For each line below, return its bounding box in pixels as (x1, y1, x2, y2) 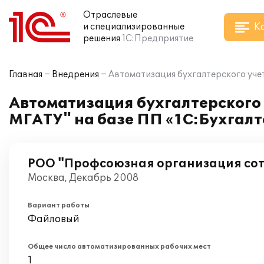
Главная (9, 70, 42, 80)
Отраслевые (83, 10, 137, 20)
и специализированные (83, 22, 184, 32)
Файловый (28, 213, 80, 225)
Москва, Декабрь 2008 (28, 172, 138, 184)
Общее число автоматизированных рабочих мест (28, 243, 211, 250)
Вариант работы (28, 202, 90, 209)
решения (83, 34, 120, 44)
